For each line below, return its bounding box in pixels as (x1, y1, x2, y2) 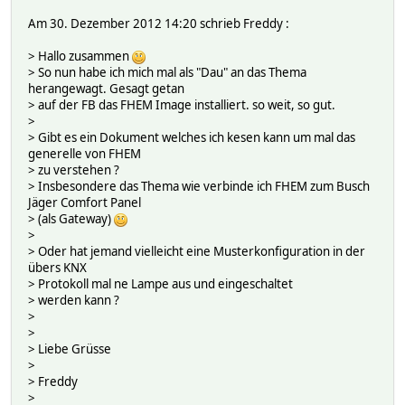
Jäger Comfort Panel (28, 193, 141, 211)
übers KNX (28, 259, 87, 276)
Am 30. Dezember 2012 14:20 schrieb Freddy (28, 14, 286, 32)
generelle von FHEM (28, 145, 141, 162)
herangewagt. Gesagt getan (28, 80, 184, 97)
